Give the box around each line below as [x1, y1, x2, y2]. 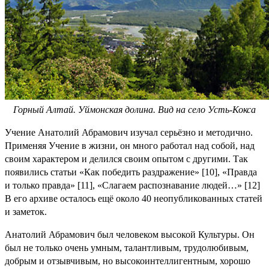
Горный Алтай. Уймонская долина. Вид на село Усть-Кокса [13, 104, 256, 115]
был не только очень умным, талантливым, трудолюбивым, [5, 242, 249, 253]
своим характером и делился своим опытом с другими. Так [5, 153, 248, 164]
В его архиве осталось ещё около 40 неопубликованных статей [5, 193, 262, 204]
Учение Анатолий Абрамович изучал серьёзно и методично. [5, 127, 253, 138]
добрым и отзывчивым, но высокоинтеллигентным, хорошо [5, 255, 250, 266]
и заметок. [5, 206, 47, 217]
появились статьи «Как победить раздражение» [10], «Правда [5, 166, 257, 177]
